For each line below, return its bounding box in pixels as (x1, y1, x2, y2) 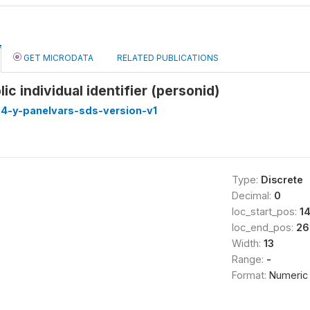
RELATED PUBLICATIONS (117, 53, 219, 63)
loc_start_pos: (231, 206, 300, 217)
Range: (231, 253, 266, 265)
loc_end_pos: (231, 221, 296, 233)
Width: (231, 237, 264, 249)
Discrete (260, 174, 303, 185)
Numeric (268, 269, 308, 281)
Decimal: (231, 190, 274, 201)
